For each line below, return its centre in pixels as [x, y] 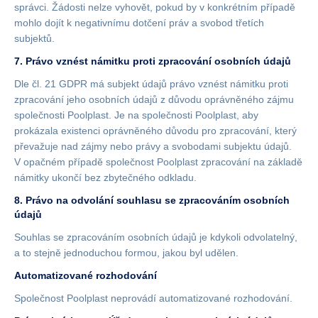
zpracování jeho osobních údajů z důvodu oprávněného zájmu [154, 99]
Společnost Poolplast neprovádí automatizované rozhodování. [153, 298]
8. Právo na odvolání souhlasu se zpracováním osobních [152, 200]
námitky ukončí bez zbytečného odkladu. [105, 177]
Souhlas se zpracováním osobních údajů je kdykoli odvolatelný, [156, 237]
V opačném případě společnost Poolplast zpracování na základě [158, 162]
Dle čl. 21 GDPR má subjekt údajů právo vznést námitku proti [151, 84]
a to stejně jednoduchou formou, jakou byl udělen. [126, 253]
